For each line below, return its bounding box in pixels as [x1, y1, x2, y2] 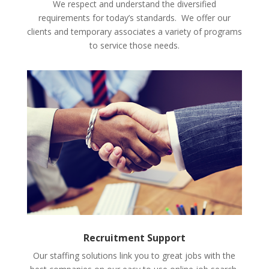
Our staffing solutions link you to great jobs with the [33, 249, 236, 261]
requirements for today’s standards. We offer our [38, 11, 231, 23]
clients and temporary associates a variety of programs [26, 25, 242, 37]
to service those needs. [89, 39, 180, 51]
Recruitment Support [83, 231, 186, 244]
